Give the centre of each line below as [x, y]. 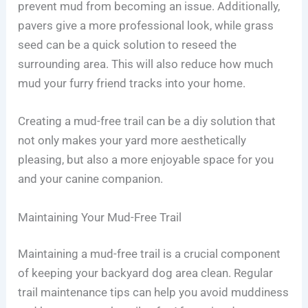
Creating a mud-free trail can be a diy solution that [147, 121]
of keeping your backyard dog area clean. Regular [146, 273]
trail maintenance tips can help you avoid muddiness [154, 293]
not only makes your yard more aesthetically [132, 141]
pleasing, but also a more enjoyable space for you [146, 160]
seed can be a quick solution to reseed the [128, 45]
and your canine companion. [91, 179]
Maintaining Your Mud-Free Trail [100, 217]
